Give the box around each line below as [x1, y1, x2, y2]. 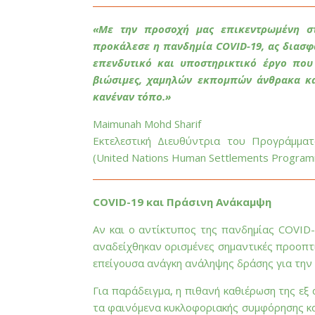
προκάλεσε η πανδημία [93, 39, 216, 53]
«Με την [93, 22, 145, 36]
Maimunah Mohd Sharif [93, 117, 201, 131]
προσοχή [144, 22, 190, 36]
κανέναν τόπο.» [93, 89, 171, 103]
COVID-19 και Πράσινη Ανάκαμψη [93, 195, 271, 209]
